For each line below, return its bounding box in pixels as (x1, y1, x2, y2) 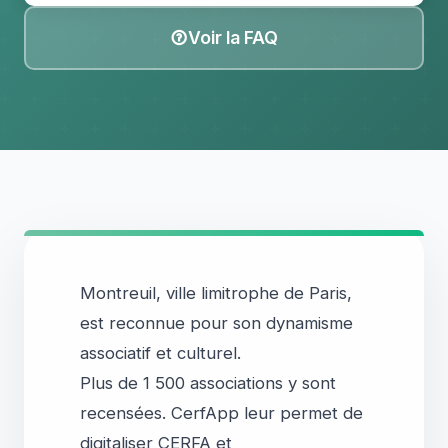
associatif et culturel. (80, 343, 241, 363)
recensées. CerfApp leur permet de (80, 403, 363, 423)
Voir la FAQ (188, 27, 278, 48)
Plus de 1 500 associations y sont (80, 373, 336, 393)
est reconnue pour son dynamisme (80, 313, 353, 333)
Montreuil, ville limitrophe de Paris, (80, 283, 352, 303)
